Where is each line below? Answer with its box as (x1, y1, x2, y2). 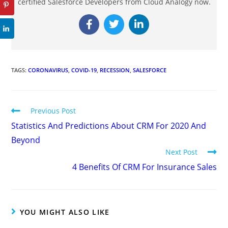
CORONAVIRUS (28, 66, 69, 74)
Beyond (11, 134, 41, 146)
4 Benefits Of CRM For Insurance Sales (72, 161, 217, 173)
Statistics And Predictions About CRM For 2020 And (11, 120, 207, 132)
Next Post (165, 147, 197, 157)
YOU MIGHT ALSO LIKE (19, 207, 110, 217)
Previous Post (31, 106, 76, 116)
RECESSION (100, 66, 130, 74)
